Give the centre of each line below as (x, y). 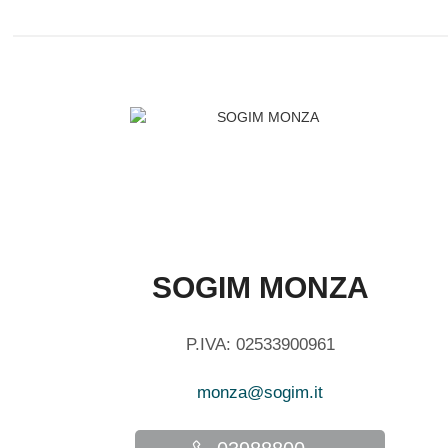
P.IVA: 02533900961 (260, 344)
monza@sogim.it (260, 392)
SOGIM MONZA (260, 287)
